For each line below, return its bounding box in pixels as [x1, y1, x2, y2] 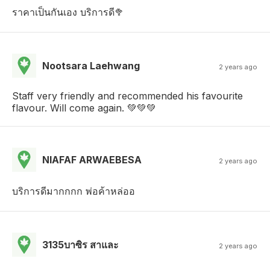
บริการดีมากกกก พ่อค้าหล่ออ [12, 184, 135, 197]
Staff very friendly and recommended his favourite [12, 89, 243, 102]
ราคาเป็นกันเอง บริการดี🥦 [12, 5, 124, 18]
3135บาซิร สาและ [42, 238, 119, 251]
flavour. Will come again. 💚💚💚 [12, 101, 156, 114]
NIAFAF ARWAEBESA [42, 153, 142, 166]
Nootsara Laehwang [42, 59, 140, 72]
